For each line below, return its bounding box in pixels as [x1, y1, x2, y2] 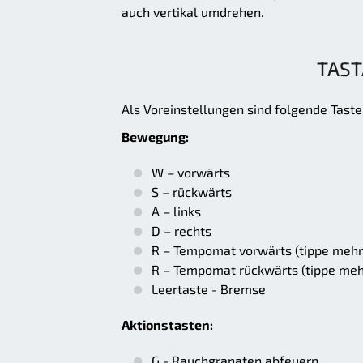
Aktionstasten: [122, 317, 213, 333]
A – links [152, 203, 201, 220]
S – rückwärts [152, 184, 232, 200]
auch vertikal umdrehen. [122, 4, 264, 20]
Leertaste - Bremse [152, 281, 266, 297]
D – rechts [152, 223, 211, 239]
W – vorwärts [152, 164, 230, 181]
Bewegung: [122, 129, 189, 145]
